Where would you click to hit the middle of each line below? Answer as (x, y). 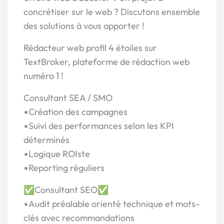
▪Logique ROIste (57, 154)
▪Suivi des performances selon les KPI (99, 126)
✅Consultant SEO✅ (66, 190)
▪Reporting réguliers (64, 168)
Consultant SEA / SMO (68, 98)
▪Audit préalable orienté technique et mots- (111, 204)
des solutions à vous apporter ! (84, 26)
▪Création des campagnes (75, 112)
